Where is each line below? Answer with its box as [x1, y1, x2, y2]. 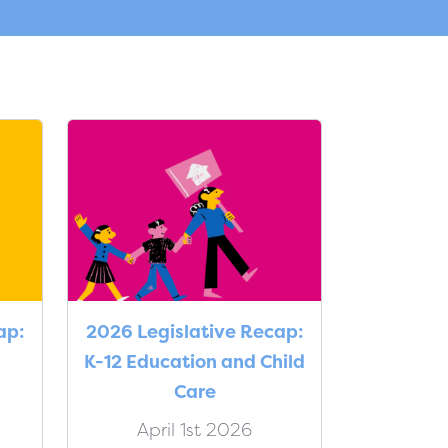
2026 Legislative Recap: [85, 318, 304, 344]
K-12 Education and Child [84, 348, 305, 374]
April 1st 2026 [137, 416, 252, 442]
